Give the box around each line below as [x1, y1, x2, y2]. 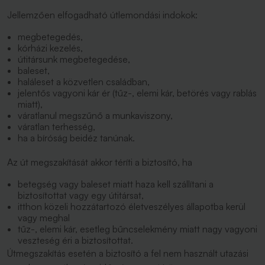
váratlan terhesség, [18, 121, 95, 132]
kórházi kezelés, [18, 42, 85, 54]
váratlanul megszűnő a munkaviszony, [18, 109, 175, 121]
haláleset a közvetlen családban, [18, 76, 152, 88]
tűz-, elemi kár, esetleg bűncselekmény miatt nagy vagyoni [18, 223, 257, 235]
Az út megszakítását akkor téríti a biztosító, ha [7, 156, 195, 168]
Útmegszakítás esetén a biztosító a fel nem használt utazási [7, 247, 248, 259]
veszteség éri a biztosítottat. [18, 234, 135, 246]
